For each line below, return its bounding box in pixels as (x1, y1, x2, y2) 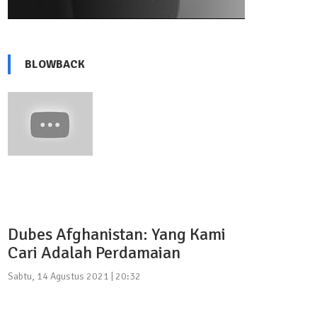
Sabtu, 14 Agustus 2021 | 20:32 (8, 270, 141, 283)
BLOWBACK (25, 57, 85, 71)
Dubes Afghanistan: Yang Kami (8, 224, 226, 246)
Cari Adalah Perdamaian (8, 242, 180, 264)
